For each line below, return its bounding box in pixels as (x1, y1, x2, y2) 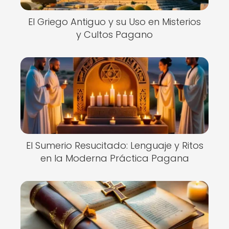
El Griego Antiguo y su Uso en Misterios (28, 15, 201, 28)
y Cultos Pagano (76, 28, 153, 41)
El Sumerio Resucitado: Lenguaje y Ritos (26, 139, 203, 152)
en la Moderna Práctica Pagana (40, 152, 189, 165)
